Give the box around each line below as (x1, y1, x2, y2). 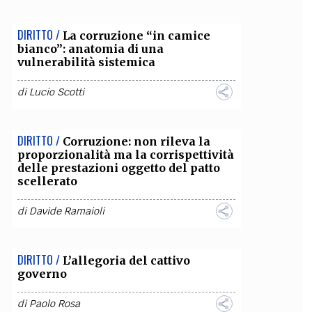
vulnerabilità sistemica (17, 55, 155, 69)
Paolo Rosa (29, 297, 80, 310)
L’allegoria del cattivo (62, 253, 190, 267)
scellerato (17, 174, 77, 188)
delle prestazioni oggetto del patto (17, 161, 220, 175)
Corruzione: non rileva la (62, 134, 210, 148)
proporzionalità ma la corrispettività (17, 148, 234, 162)
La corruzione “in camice (62, 29, 210, 42)
